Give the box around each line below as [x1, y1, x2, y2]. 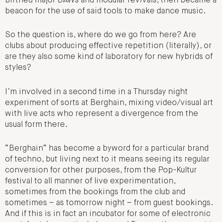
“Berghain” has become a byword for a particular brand [5, 145, 209, 153]
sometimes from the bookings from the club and [5, 188, 185, 197]
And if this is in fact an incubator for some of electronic [5, 210, 211, 219]
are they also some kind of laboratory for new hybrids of [5, 53, 213, 61]
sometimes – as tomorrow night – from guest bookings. [5, 199, 213, 208]
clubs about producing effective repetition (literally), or [5, 42, 212, 51]
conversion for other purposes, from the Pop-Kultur [5, 166, 197, 175]
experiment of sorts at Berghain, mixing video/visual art [5, 99, 213, 107]
